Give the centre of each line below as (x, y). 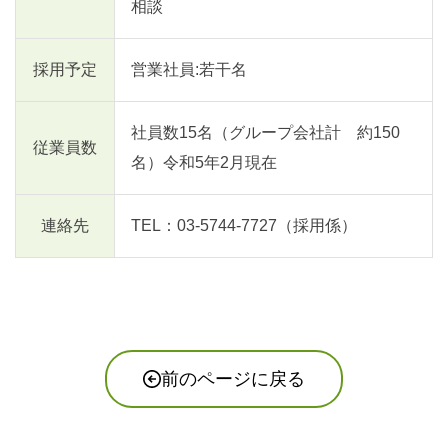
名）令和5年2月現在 (204, 163)
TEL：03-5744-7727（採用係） (244, 226)
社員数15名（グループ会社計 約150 (265, 133)
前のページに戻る (233, 379)
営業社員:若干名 (189, 70)
